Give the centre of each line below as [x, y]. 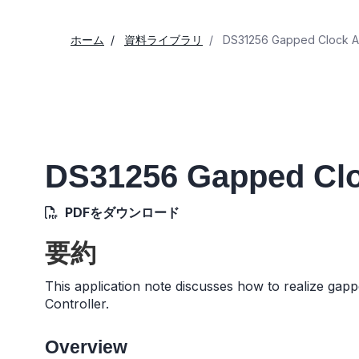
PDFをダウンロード [122, 212]
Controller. [77, 304]
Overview [86, 347]
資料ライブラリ [163, 40]
